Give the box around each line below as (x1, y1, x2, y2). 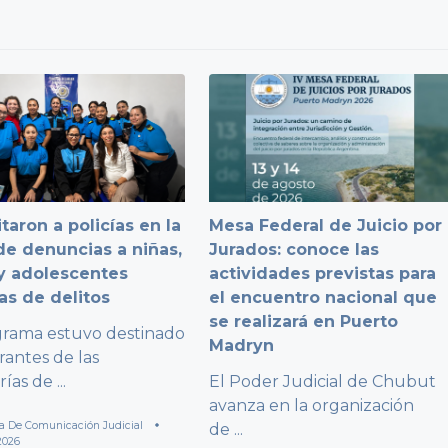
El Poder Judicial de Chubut (209, 371, 437, 391)
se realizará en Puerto (209, 311, 399, 331)
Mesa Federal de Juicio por (209, 215, 443, 235)
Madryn (209, 335, 275, 355)
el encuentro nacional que (209, 287, 438, 307)
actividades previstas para (209, 263, 437, 283)
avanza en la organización (209, 395, 415, 415)
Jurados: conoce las (209, 239, 380, 259)
